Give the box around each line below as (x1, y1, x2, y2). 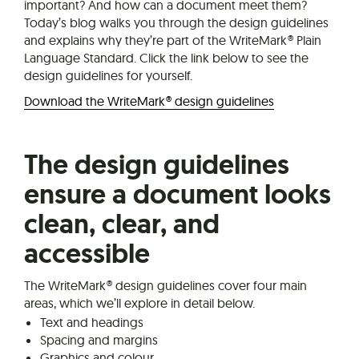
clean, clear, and (24, 205, 220, 242)
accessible (24, 235, 150, 272)
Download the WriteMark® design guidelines (24, 92, 274, 109)
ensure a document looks (24, 175, 331, 212)
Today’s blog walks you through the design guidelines (24, 14, 329, 30)
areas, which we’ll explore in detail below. (24, 294, 255, 311)
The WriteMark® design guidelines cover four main (24, 276, 307, 293)
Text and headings (40, 313, 143, 330)
